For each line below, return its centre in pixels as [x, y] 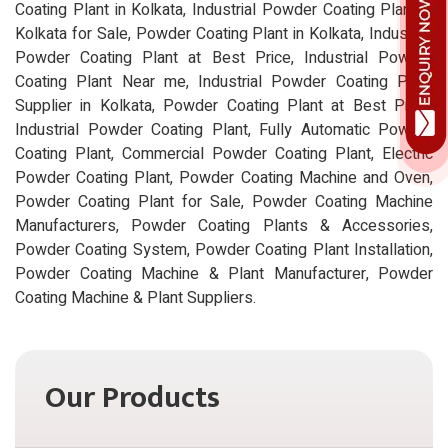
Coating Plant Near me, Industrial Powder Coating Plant [224, 81]
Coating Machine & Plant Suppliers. [135, 297]
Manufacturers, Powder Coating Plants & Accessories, [224, 225]
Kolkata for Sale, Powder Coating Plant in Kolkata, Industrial [224, 33]
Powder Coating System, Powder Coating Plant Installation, [224, 249]
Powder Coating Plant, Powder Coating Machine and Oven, [224, 177]
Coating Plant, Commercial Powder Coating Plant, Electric [224, 153]
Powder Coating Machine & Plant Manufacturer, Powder [224, 273]
